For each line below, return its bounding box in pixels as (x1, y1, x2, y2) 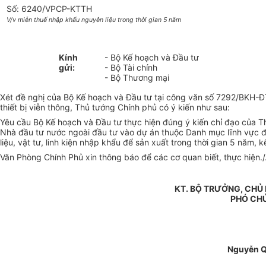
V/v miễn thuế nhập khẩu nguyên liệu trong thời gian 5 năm (7, 16, 182, 24)
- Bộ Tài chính (102, 62, 158, 73)
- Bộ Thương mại (102, 72, 170, 83)
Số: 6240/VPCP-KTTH (7, 4, 93, 14)
